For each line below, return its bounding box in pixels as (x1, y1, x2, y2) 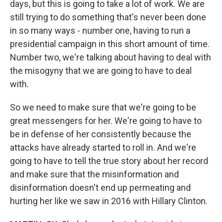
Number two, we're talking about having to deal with (10, 52, 211, 62)
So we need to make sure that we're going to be (10, 102, 196, 112)
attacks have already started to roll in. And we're (10, 142, 196, 153)
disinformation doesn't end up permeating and (10, 182, 191, 193)
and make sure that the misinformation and (10, 169, 179, 179)
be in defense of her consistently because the (10, 129, 191, 139)
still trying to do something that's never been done (10, 12, 206, 22)
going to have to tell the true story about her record (10, 156, 208, 166)
